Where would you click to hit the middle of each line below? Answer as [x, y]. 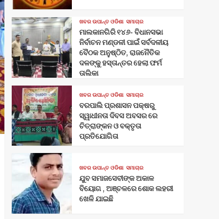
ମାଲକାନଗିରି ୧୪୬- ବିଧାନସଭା [121, 32]
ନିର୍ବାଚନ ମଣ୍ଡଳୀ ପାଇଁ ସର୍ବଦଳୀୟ [123, 43]
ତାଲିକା [88, 73]
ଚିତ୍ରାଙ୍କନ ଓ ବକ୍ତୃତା [110, 126]
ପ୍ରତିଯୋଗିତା [99, 136]
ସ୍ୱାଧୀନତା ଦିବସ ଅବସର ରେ [118, 116]
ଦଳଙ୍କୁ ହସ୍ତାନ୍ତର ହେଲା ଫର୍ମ [120, 63]
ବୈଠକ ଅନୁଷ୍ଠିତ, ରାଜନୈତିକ [119, 53]
